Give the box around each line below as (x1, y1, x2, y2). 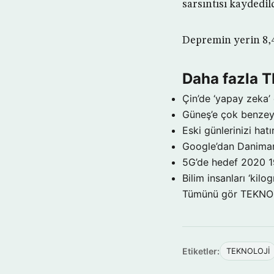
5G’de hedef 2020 (182, 155, 265, 168)
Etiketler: (182, 245, 220, 256)
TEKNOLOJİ (226, 246, 270, 256)
